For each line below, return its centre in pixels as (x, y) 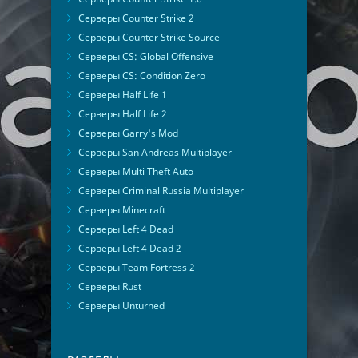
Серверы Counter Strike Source (149, 38)
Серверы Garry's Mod (128, 133)
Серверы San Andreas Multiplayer (155, 153)
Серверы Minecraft (122, 210)
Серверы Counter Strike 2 (136, 18)
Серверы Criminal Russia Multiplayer (161, 191)
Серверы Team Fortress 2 (137, 268)
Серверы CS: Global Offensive (146, 57)
